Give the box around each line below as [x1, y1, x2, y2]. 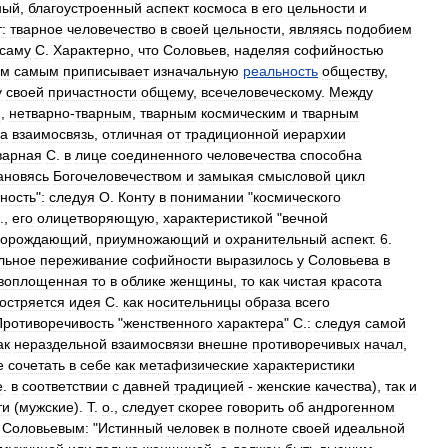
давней [123, 378, 170, 394]
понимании [170, 189, 244, 205]
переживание [40, 252, 128, 268]
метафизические [139, 357, 249, 373]
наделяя [234, 42, 290, 58]
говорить [227, 399, 284, 415]
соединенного [111, 147, 203, 163]
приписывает [63, 63, 149, 79]
